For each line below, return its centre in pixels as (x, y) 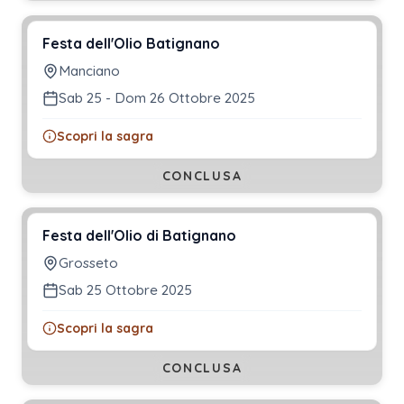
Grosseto (88, 262)
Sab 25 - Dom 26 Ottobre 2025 (157, 97)
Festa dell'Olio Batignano (131, 43)
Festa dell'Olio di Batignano (139, 235)
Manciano (89, 70)
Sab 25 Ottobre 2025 (125, 289)
